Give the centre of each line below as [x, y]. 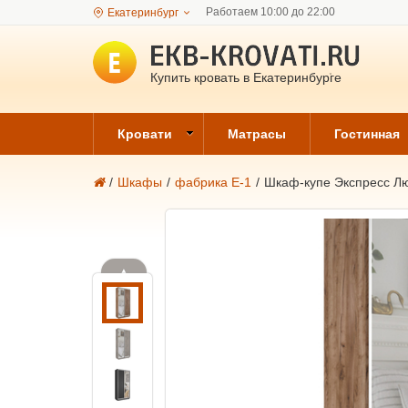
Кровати [145, 134]
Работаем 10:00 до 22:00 [270, 12]
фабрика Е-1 [213, 182]
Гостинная [367, 134]
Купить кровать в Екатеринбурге [246, 77]
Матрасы [257, 134]
